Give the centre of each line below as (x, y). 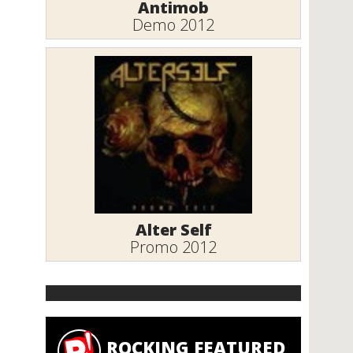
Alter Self (173, 229)
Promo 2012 (173, 247)
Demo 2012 (173, 24)
